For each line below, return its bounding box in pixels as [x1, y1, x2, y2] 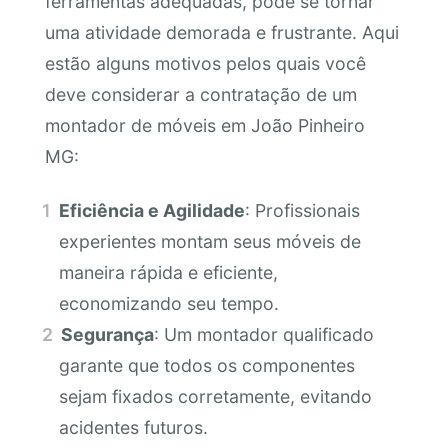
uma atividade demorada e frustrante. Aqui [44, 22, 399, 44]
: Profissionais [245, 199, 361, 221]
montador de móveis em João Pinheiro [44, 115, 365, 137]
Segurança [61, 323, 155, 345]
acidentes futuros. [58, 416, 208, 438]
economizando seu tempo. [58, 292, 279, 314]
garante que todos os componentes [58, 354, 355, 376]
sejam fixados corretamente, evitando [58, 385, 372, 407]
